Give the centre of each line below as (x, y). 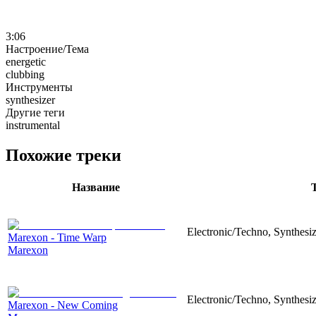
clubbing (25, 74)
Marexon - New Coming (63, 305)
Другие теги (35, 112)
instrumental (33, 125)
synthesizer (30, 99)
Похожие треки (63, 155)
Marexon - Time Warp (57, 237)
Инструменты (39, 87)
